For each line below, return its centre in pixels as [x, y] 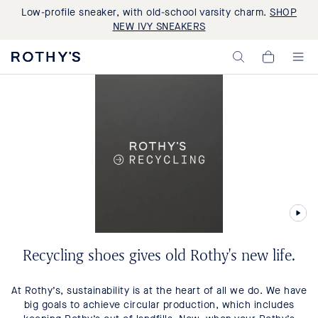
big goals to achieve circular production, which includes [159, 305]
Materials [30, 148]
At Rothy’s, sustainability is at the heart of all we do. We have [159, 291]
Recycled [30, 137]
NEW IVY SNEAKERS [159, 27]
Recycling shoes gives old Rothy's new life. [159, 255]
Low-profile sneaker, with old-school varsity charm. [146, 12]
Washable [31, 68]
